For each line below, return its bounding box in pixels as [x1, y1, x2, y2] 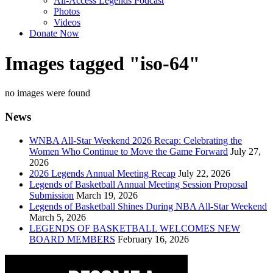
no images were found [5, 88, 90, 99]
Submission [29, 190, 74, 200]
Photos [54, 6, 80, 17]
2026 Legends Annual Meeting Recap [29, 168, 175, 179]
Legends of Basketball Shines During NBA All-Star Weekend [29, 200, 267, 211]
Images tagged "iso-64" [5, 52, 200, 74]
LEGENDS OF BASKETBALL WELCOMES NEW [29, 222, 240, 233]
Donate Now [29, 28, 79, 39]
